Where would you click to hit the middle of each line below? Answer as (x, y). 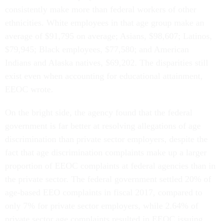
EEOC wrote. (29, 89)
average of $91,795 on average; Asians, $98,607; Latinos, (109, 36)
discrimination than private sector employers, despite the (106, 139)
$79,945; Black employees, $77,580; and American (97, 49)
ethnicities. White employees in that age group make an (105, 22)
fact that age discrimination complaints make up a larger (106, 152)
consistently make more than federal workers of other (101, 9)
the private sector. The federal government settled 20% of (108, 179)
